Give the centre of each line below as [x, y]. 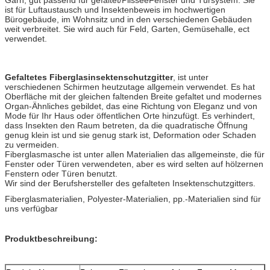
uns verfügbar [31, 208]
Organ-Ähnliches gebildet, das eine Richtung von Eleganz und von [131, 106]
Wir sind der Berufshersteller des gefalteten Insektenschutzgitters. [130, 183]
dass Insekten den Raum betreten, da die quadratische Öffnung [126, 125]
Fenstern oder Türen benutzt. [61, 173]
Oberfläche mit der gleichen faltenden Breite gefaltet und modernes [133, 96]
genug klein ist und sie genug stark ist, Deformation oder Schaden [130, 135]
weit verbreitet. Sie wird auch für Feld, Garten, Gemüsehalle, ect [127, 29]
